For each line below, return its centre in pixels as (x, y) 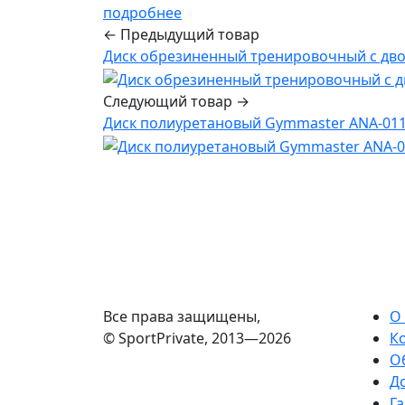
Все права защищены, (182, 316)
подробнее (142, 13)
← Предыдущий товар (181, 35)
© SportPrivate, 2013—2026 (197, 338)
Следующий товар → (176, 102)
